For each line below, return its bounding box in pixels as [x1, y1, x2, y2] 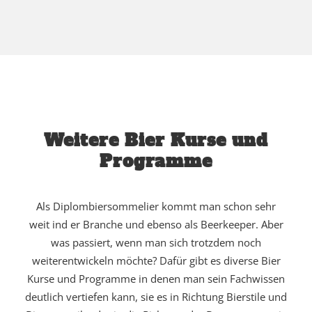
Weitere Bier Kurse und [44, 129, 268, 152]
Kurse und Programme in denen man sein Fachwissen [27, 272, 285, 286]
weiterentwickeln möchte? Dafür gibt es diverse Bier [31, 253, 281, 267]
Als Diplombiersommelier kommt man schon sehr [36, 199, 276, 213]
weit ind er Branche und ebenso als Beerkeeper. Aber [29, 217, 283, 231]
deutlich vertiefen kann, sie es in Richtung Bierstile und [25, 290, 287, 304]
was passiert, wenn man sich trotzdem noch [51, 235, 261, 249]
